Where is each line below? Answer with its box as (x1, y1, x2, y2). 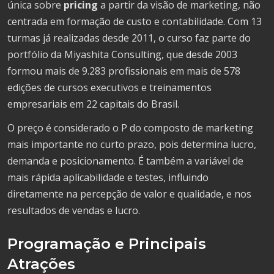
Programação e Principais (7, 235, 206, 253)
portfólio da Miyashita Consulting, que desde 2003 (7, 48, 237, 61)
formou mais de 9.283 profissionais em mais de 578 (7, 64, 240, 78)
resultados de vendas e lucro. (7, 204, 140, 217)
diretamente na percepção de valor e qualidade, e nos (7, 187, 251, 201)
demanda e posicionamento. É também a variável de (7, 154, 243, 168)
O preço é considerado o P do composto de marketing (7, 121, 253, 135)
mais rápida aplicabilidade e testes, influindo (7, 171, 209, 184)
